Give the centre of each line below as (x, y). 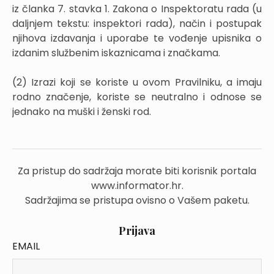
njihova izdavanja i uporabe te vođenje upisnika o (137, 38)
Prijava (137, 231)
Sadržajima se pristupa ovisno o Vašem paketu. (137, 200)
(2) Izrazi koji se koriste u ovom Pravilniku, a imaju (137, 82)
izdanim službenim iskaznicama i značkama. (116, 53)
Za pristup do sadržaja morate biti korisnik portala (137, 171)
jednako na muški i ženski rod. (82, 112)
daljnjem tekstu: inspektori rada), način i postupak (137, 24)
